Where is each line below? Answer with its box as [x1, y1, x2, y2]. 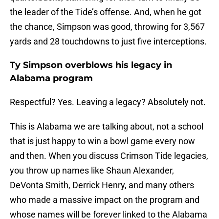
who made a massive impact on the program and [10, 195, 199, 205]
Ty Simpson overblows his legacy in [10, 60, 172, 71]
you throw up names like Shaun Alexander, [10, 165, 174, 176]
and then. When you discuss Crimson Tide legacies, [10, 151, 208, 161]
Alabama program [10, 73, 93, 84]
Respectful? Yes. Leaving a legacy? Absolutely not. [10, 97, 206, 108]
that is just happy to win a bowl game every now [10, 136, 195, 147]
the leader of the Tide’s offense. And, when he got [10, 7, 201, 18]
